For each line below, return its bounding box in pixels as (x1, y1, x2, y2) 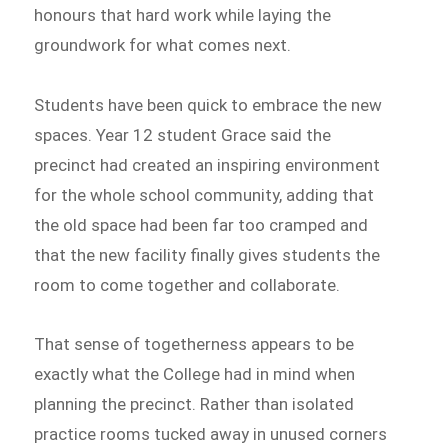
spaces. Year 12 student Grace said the (34, 124, 332, 145)
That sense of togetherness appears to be (34, 334, 355, 355)
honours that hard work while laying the (34, 4, 332, 25)
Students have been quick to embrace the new (34, 94, 383, 115)
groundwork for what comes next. (34, 34, 292, 55)
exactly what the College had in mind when (34, 364, 356, 385)
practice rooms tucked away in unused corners (34, 424, 388, 445)
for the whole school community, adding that (34, 184, 375, 205)
